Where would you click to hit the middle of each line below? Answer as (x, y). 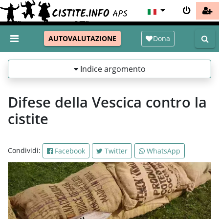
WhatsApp (163, 151)
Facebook (69, 151)
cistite (28, 118)
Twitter (115, 151)
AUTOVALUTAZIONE (82, 39)
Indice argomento (112, 69)
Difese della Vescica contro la (107, 102)
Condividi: (25, 150)
